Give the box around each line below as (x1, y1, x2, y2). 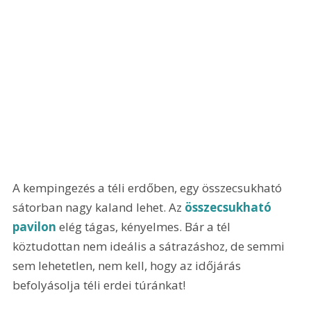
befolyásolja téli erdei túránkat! (12, 277, 186, 294)
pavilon (12, 219, 57, 235)
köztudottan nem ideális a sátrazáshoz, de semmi (12, 238, 288, 255)
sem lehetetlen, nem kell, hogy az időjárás (12, 258, 244, 274)
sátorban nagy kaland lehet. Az (12, 199, 185, 216)
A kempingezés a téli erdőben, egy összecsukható (12, 180, 285, 196)
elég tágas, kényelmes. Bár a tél (56, 219, 234, 235)
